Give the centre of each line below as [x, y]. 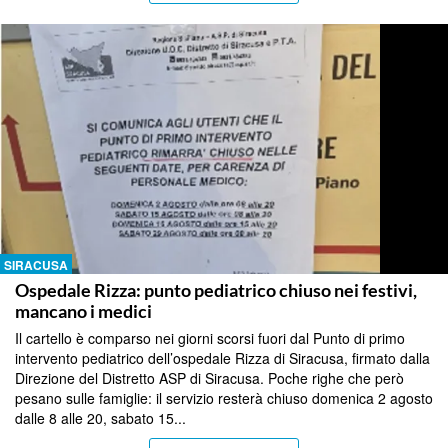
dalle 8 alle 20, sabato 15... [100, 417]
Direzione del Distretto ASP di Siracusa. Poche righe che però [209, 377]
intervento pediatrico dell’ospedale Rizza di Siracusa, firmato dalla [222, 357]
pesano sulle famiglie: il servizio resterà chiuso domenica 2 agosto [224, 397]
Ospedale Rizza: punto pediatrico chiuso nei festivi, [216, 289]
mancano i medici [83, 310]
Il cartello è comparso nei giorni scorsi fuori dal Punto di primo [210, 337]
